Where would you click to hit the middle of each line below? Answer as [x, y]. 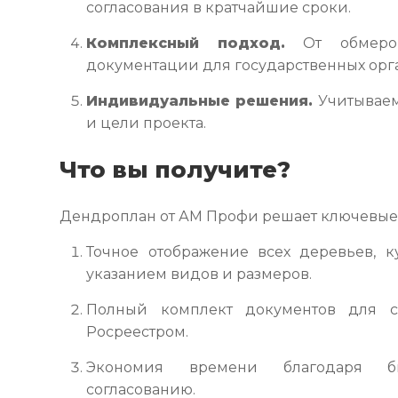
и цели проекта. [147, 123]
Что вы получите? [175, 169]
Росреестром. [138, 332]
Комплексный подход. [186, 43]
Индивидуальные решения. [200, 101]
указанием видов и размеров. [199, 274]
